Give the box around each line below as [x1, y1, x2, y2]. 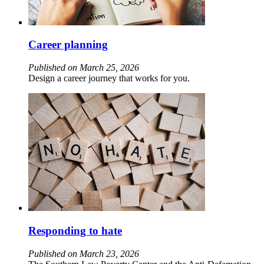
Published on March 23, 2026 [28, 248, 139, 259]
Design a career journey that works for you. [28, 73, 190, 84]
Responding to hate [28, 224, 122, 237]
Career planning [28, 38, 108, 51]
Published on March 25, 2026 [28, 62, 139, 73]
